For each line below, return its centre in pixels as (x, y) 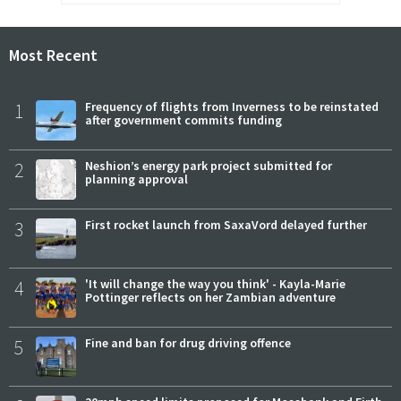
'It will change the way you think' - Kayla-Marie (215, 283)
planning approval (137, 179)
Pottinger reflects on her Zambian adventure (210, 297)
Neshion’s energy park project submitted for (209, 165)
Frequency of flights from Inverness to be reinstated (232, 106)
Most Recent (53, 55)
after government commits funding (183, 119)
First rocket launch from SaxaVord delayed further (226, 224)
